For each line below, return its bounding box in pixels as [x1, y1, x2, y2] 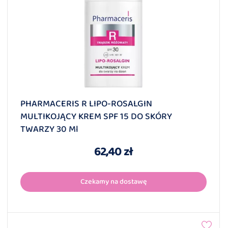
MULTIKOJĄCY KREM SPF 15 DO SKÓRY [20, 109, 172, 124]
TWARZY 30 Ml [20, 122, 78, 137]
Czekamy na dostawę [80, 176, 147, 188]
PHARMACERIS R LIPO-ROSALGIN [20, 97, 152, 111]
